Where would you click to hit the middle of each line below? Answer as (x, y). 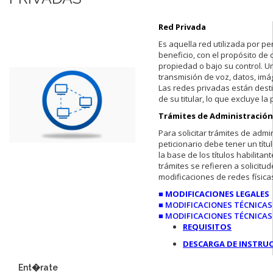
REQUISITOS (207, 226)
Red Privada (182, 27)
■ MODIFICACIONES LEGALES (214, 193)
